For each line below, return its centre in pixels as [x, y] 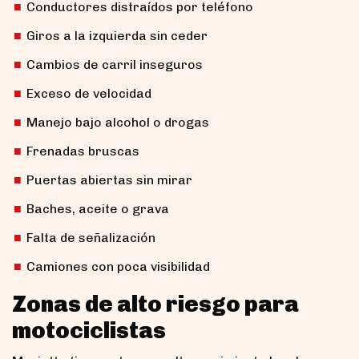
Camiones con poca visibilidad [118, 266]
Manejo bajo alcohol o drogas [118, 122]
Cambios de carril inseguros [115, 64]
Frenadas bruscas [83, 151]
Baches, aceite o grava [98, 208]
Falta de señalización [91, 237]
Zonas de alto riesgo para [155, 304]
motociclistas [89, 330]
